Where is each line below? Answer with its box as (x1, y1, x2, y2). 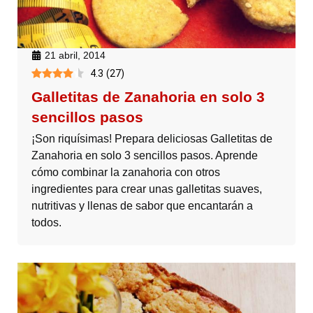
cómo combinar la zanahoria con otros (31, 166, 220, 178)
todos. (31, 216, 61, 228)
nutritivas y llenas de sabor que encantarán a (31, 199, 253, 212)
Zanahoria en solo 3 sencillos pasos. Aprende (31, 149, 258, 161)
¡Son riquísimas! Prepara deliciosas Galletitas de (31, 132, 272, 145)
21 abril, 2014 (45, 49, 105, 61)
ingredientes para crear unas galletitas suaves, (31, 182, 262, 195)
